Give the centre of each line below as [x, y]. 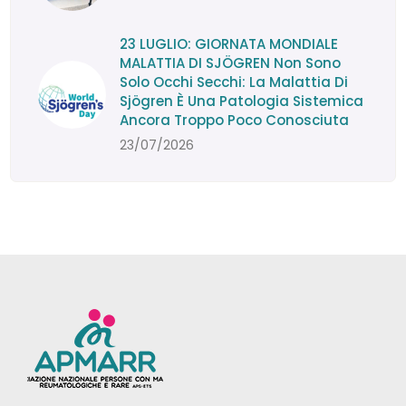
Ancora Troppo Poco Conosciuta [235, 120]
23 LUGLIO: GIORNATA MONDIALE [229, 43]
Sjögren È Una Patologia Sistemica [242, 101]
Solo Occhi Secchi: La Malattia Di [234, 82]
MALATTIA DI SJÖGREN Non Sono [231, 63]
